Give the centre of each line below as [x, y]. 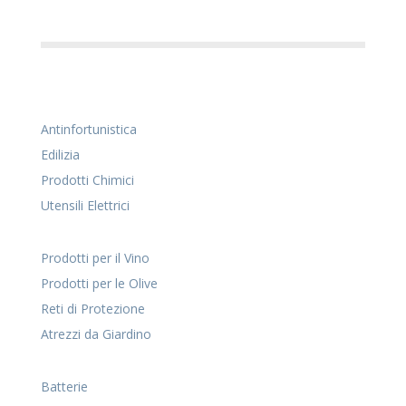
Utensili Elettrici [85, 206]
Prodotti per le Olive [99, 284]
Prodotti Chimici [87, 180]
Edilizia [60, 155]
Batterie [64, 387]
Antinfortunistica [88, 130]
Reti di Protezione [92, 309]
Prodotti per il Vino [95, 258]
